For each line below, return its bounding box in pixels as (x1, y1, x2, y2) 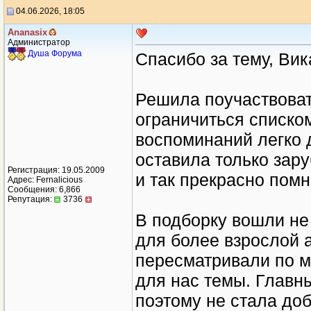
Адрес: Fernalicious (8, 175, 83, 185)
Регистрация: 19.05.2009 (8, 165, 105, 175)
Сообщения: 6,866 (8, 185, 81, 194)
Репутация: (8, 194, 54, 204)
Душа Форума (28, 49, 82, 59)
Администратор (8, 37, 70, 47)
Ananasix (8, 27, 47, 37)
